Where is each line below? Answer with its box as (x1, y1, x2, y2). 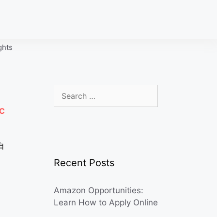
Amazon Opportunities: (54, 186, 143, 195)
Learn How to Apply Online (54, 198, 158, 207)
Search (53, 85, 80, 95)
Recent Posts (54, 157, 114, 169)
